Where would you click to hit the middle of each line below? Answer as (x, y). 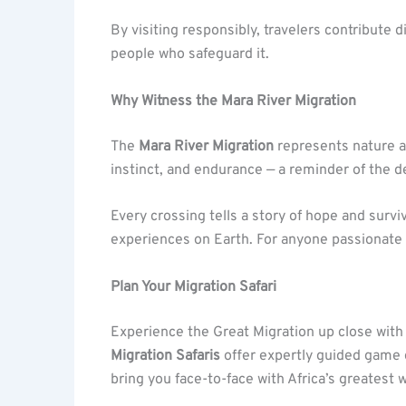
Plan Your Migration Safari (193, 287)
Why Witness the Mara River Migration (233, 101)
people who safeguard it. (190, 55)
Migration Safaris (165, 356)
